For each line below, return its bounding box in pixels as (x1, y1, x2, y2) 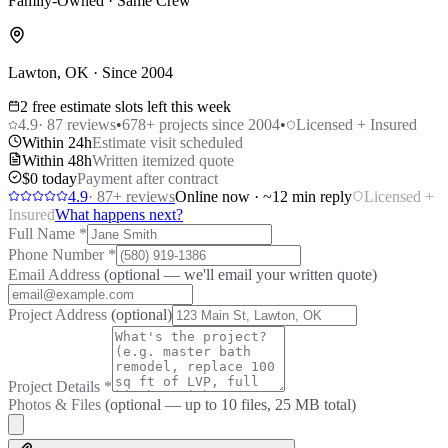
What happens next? (55, 205, 183, 223)
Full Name (8, 224, 79, 242)
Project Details (8, 377, 104, 395)
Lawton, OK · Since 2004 (8, 63, 173, 81)
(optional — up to (105, 395, 221, 413)
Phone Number (8, 245, 108, 263)
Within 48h (22, 151, 92, 169)
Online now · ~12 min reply (175, 187, 352, 205)
